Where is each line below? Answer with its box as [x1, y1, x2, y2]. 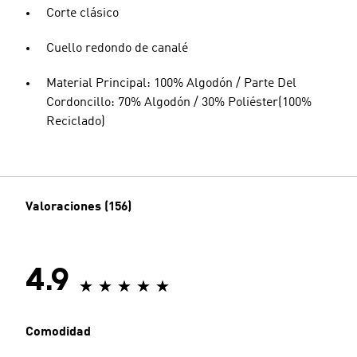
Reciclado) [46, 116, 105, 128]
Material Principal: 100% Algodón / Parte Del [46, 77, 296, 90]
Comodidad [25, 326, 91, 339]
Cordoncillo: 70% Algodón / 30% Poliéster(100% [46, 96, 312, 109]
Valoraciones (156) [25, 201, 131, 214]
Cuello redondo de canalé [46, 42, 188, 55]
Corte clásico [46, 7, 119, 20]
